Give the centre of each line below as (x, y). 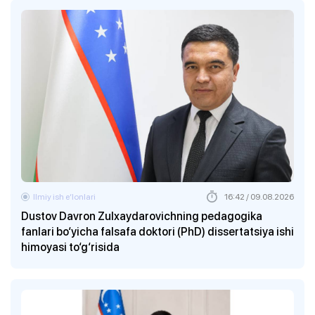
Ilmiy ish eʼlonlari (64, 196)
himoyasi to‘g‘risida (70, 246)
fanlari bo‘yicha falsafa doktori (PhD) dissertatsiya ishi (157, 231)
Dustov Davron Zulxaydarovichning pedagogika (142, 216)
